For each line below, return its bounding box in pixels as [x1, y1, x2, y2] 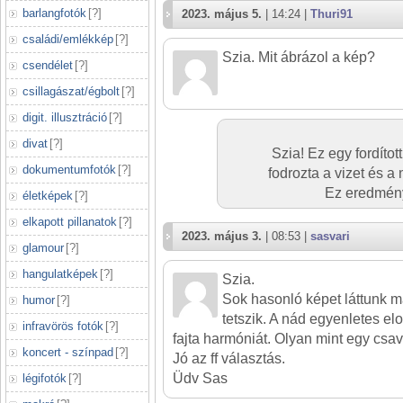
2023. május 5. [182, 7, 262, 21]
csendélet [22, 58, 73, 72]
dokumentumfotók [22, 163, 116, 176]
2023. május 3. [182, 229, 262, 243]
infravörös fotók [22, 319, 103, 333]
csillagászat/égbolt [22, 85, 120, 98]
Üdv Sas [173, 371, 228, 386]
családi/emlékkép [22, 32, 113, 46]
